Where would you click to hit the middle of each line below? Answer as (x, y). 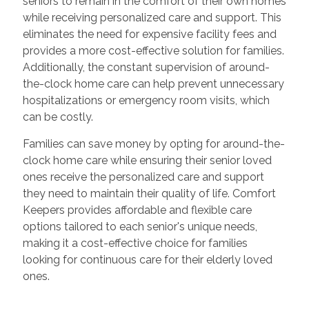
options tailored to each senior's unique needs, (140, 227)
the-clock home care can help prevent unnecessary (153, 84)
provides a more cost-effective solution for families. (153, 51)
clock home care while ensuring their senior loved (147, 161)
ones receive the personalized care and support (143, 177)
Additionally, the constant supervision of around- (146, 68)
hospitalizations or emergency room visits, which (146, 101)
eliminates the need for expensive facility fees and (149, 34)
